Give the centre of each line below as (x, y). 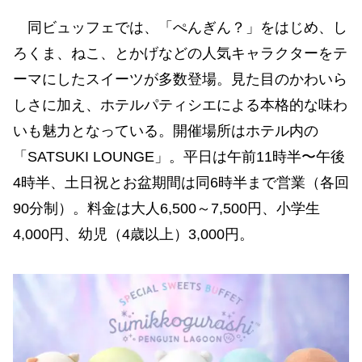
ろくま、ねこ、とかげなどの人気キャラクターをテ (180, 54)
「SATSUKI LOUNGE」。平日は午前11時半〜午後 (179, 157)
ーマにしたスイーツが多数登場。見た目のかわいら (180, 80)
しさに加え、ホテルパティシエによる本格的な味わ (180, 105)
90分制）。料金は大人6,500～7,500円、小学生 (166, 209)
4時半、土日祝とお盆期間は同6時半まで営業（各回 (181, 183)
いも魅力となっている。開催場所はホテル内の (166, 131)
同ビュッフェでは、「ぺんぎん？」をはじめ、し (180, 28)
